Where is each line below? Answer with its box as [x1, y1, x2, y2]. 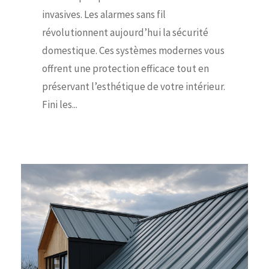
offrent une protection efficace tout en [42, 61, 209, 75]
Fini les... [42, 97, 77, 111]
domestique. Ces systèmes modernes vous [42, 43, 225, 57]
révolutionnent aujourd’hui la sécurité [42, 25, 208, 39]
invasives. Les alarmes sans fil [42, 7, 166, 21]
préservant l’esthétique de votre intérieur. [42, 79, 225, 93]
